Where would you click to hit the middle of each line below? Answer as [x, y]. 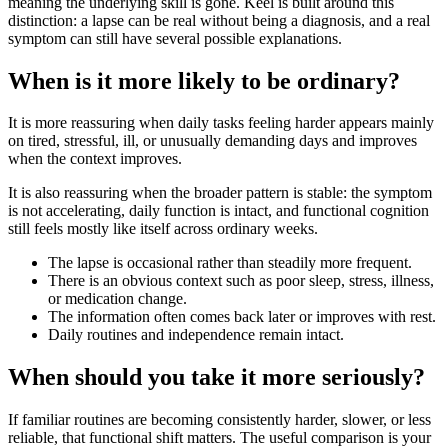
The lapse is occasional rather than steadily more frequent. [230, 263]
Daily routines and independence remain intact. [196, 335]
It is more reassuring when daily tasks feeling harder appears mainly [221, 123]
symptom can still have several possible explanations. [175, 38]
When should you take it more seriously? [216, 377]
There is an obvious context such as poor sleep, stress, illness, [241, 281]
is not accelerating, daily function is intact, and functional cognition [218, 211]
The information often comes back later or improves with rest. [242, 317]
